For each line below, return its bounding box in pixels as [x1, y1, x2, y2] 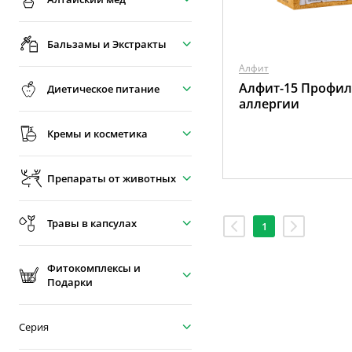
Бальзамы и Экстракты [47, 37, 167, 51]
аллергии [239, 95, 299, 112]
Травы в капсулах [47, 216, 137, 230]
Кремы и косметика [47, 126, 148, 141]
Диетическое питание [47, 82, 159, 96]
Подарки [47, 275, 93, 289]
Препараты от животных [47, 171, 176, 185]
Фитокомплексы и [47, 261, 141, 275]
